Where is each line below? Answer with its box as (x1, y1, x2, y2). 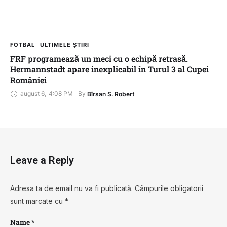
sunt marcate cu (10, 196, 65, 205)
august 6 (20, 90, 45, 98)
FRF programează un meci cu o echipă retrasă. (10, 53, 188, 64)
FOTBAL (10, 41, 35, 48)
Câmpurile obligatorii (135, 183, 203, 193)
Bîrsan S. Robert (87, 90, 135, 98)
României (10, 74, 47, 85)
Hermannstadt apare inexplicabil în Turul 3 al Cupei (10, 63, 209, 74)
